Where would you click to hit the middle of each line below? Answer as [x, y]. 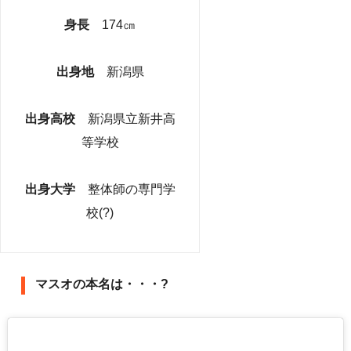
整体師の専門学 [131, 189]
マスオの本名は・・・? [102, 284]
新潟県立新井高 [131, 118]
